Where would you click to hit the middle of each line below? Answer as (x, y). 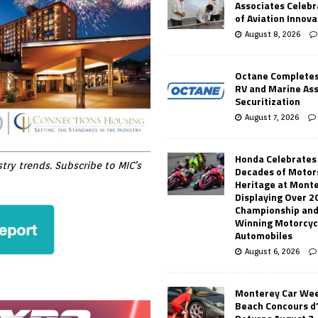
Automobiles (264, 235)
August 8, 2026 (273, 34)
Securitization (268, 101)
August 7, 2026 (272, 117)
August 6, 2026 (273, 251)
